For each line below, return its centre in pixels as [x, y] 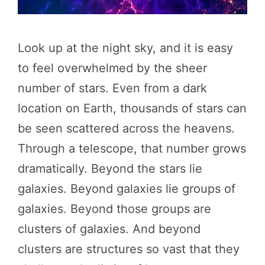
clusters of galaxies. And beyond [109, 229]
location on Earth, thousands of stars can [132, 108]
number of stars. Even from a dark [112, 88]
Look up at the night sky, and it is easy [125, 48]
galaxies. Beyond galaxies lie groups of [127, 189]
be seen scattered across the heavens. [126, 128]
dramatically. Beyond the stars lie [110, 169]
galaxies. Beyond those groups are [114, 209]
